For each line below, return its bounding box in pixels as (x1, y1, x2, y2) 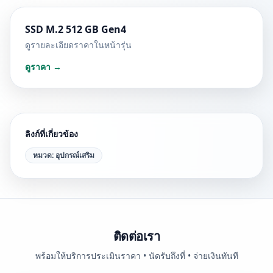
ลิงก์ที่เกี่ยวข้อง (25, 128, 78, 140)
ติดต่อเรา (113, 228, 160, 244)
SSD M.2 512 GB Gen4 (25, 23, 126, 36)
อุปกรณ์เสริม (55, 150, 94, 160)
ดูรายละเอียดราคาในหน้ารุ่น (25, 39, 132, 51)
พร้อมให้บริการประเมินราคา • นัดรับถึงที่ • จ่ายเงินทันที (35, 250, 238, 261)
